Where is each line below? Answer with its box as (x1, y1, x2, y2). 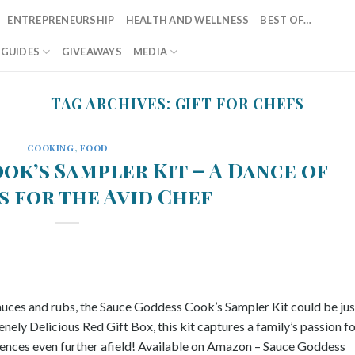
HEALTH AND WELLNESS (125, 13, 250, 26)
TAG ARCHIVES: (50, 94, 175, 113)
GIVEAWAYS (61, 45, 122, 58)
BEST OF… (260, 13, 312, 26)
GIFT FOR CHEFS (174, 94, 305, 113)
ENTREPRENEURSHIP (7, 13, 115, 26)
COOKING (26, 142, 74, 155)
